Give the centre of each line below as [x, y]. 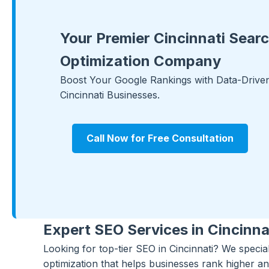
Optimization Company [141, 61]
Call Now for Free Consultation [160, 138]
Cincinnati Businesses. [110, 95]
